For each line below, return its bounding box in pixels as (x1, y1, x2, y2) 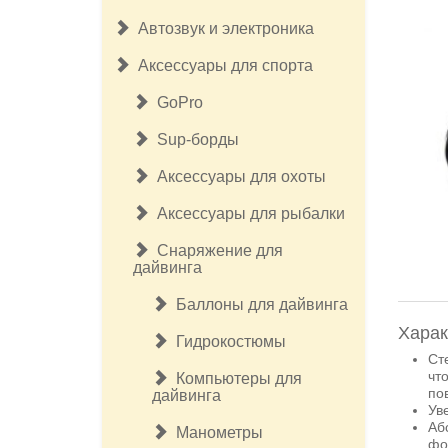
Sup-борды (149, 131, 239, 148)
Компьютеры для (168, 370, 302, 387)
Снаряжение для (149, 242, 283, 259)
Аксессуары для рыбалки (149, 205, 345, 222)
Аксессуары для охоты (149, 168, 326, 185)
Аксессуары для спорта (130, 57, 313, 74)
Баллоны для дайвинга (168, 296, 348, 313)
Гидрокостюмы (168, 333, 286, 350)
